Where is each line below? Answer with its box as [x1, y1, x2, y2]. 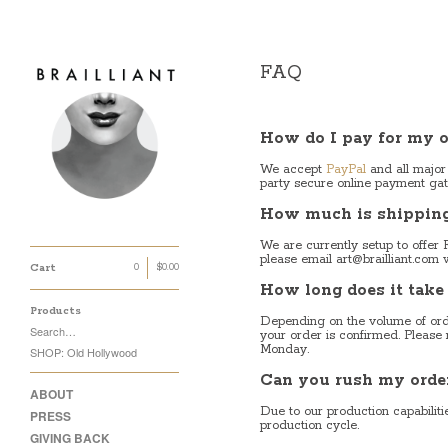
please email [260, 252, 336, 267]
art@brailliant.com [336, 252, 439, 267]
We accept [260, 162, 326, 177]
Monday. [260, 342, 309, 357]
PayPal [326, 162, 366, 177]
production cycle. [260, 418, 359, 433]
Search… [30, 323, 76, 339]
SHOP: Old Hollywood [30, 344, 137, 360]
